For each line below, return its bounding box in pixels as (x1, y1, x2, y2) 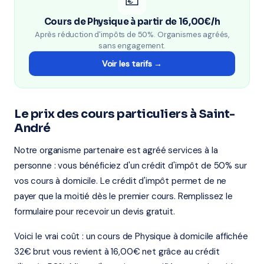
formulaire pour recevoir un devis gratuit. (14, 206, 175, 217)
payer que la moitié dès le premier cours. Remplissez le (14, 190, 233, 202)
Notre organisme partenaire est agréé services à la (14, 144, 218, 156)
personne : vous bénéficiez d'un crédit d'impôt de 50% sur (14, 160, 247, 171)
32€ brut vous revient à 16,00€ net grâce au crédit (14, 246, 220, 258)
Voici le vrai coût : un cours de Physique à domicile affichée (14, 230, 248, 242)
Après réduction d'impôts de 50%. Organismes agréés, (34, 29, 230, 39)
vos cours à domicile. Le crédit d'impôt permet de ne (14, 175, 227, 187)
